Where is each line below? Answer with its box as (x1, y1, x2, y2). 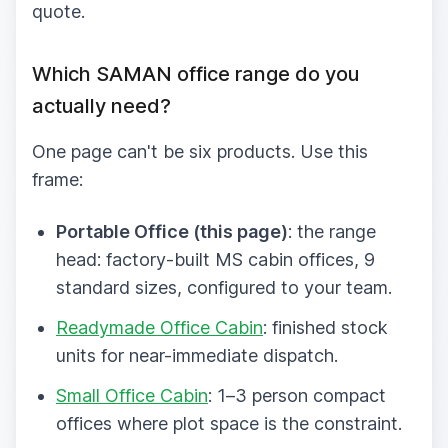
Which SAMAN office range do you (32, 61, 359, 86)
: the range (288, 220, 376, 242)
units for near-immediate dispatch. (56, 344, 338, 366)
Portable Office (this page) (56, 220, 288, 242)
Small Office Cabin (56, 384, 208, 406)
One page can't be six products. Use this (32, 140, 368, 162)
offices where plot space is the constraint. (56, 412, 402, 434)
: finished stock (263, 316, 388, 338)
